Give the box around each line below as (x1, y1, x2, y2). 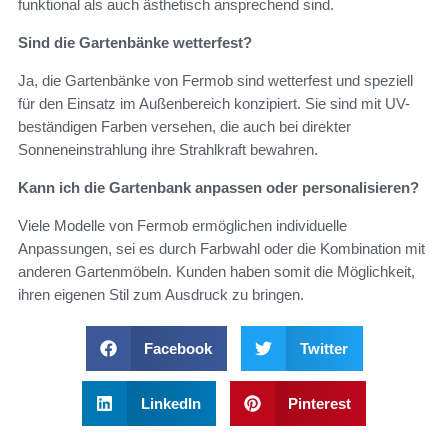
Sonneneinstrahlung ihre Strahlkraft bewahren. (18, 141, 318, 159)
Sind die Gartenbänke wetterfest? (18, 34, 252, 52)
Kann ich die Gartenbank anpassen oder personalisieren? (18, 179, 419, 197)
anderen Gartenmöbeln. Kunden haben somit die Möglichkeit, (18, 263, 415, 281)
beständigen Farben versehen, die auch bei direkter (18, 118, 351, 136)
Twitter (299, 340, 348, 358)
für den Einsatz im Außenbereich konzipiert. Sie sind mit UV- (18, 95, 410, 113)
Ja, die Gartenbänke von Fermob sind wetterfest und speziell (18, 72, 413, 90)
